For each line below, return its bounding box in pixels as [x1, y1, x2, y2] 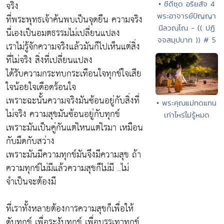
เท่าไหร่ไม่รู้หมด [163, 109, 209, 120]
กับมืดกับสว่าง [6, 132, 54, 149]
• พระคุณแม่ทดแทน [156, 97, 217, 108]
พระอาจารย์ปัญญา [157, 10, 216, 21]
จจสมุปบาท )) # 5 [157, 34, 216, 45]
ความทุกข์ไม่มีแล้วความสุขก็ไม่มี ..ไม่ [6, 159, 129, 176]
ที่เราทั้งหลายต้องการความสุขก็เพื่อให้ [6, 200, 133, 217]
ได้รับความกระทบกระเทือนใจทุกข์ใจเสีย [6, 65, 141, 82]
